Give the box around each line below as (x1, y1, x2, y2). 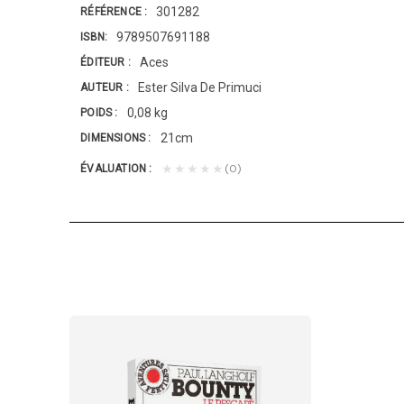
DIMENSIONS (80, 131, 149, 144)
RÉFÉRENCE (80, 5, 145, 18)
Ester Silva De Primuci (137, 80, 262, 96)
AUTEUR (80, 80, 126, 94)
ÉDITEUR (80, 55, 128, 69)
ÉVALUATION (80, 161, 150, 175)
